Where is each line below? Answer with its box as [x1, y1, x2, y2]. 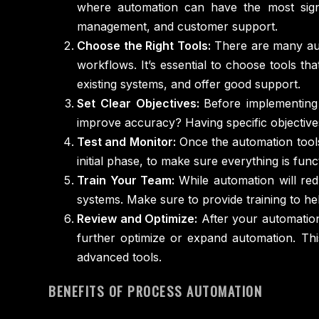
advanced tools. [77, 249, 162, 264]
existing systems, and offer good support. [77, 76, 300, 91]
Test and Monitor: [77, 134, 176, 149]
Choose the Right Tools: [77, 38, 211, 53]
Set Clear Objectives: [77, 95, 204, 110]
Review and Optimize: [77, 211, 198, 226]
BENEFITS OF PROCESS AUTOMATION [48, 281, 262, 301]
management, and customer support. [77, 19, 278, 33]
